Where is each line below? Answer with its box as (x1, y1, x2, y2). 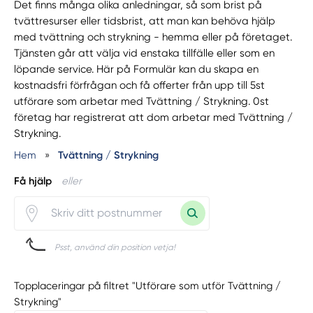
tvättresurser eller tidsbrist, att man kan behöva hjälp (14, 15, 276, 28)
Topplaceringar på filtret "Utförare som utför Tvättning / (14, 279, 282, 293)
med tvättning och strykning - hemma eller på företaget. (14, 31, 293, 44)
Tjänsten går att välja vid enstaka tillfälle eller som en (14, 47, 275, 60)
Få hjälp (14, 174, 52, 187)
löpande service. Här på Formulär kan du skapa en (14, 63, 259, 76)
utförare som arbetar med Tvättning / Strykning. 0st (14, 95, 270, 108)
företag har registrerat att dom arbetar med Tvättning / (14, 111, 293, 124)
